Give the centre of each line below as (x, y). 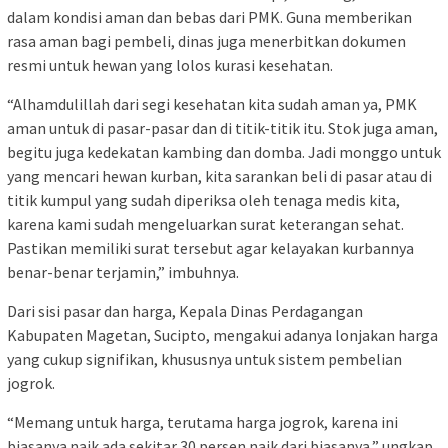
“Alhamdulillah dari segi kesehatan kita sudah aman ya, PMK (212, 103)
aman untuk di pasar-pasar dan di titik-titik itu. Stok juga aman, (222, 127)
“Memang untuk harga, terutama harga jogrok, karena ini (202, 421)
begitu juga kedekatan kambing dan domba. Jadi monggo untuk (224, 151)
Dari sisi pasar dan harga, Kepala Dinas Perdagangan (185, 310)
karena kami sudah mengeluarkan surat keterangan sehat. (205, 223)
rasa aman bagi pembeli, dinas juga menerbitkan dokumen (206, 40)
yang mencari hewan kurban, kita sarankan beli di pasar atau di (219, 175)
